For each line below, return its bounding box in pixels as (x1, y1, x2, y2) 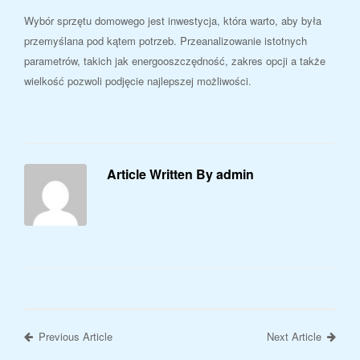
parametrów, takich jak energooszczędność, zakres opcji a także (24, 52, 325, 68)
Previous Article (39, 329, 112, 345)
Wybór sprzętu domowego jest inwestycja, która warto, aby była (24, 12, 321, 28)
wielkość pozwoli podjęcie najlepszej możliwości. (24, 72, 252, 88)
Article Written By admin (106, 164, 254, 183)
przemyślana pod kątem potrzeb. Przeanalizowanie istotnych (24, 32, 307, 48)
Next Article (267, 329, 321, 345)
